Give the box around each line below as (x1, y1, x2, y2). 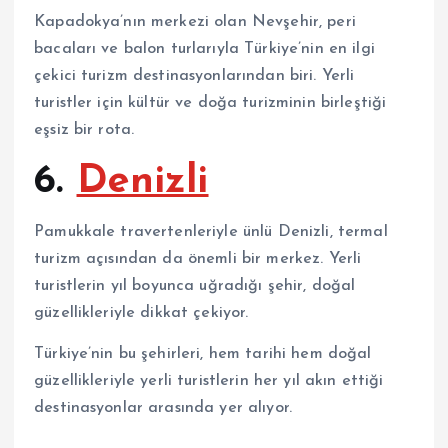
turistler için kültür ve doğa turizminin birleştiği (34, 94, 387, 111)
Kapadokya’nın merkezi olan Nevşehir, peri (34, 13, 356, 30)
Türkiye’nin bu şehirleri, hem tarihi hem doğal (34, 346, 372, 363)
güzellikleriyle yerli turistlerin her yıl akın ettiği (34, 373, 384, 390)
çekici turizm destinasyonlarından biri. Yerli (34, 67, 355, 84)
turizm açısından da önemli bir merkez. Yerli (34, 251, 362, 268)
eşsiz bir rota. (34, 121, 135, 138)
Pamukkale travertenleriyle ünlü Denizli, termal (34, 224, 388, 241)
